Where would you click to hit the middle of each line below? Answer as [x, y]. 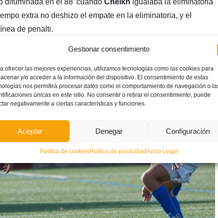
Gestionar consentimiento [109, 49]
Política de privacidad [118, 151]
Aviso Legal [162, 151]
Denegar [109, 131]
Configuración [188, 131]
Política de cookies [65, 151]
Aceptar [30, 131]
